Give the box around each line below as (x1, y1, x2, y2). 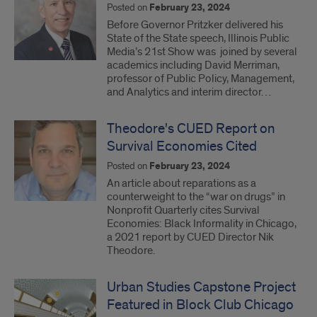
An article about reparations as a (107, 176, 256, 190)
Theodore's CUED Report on (107, 120, 275, 137)
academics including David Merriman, (107, 58, 279, 72)
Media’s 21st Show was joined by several (107, 45, 297, 59)
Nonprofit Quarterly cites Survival (107, 203, 260, 217)
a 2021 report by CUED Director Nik (107, 230, 274, 244)
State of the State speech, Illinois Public (107, 31, 289, 45)
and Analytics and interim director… (107, 85, 271, 99)
